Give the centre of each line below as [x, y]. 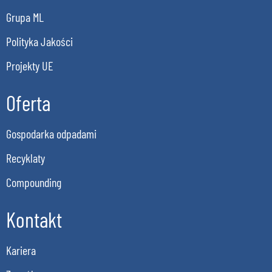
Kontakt [34, 219]
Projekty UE [30, 66]
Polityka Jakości [39, 42]
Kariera [21, 250]
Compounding [34, 182]
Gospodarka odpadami [51, 134]
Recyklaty [25, 158]
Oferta [28, 103]
